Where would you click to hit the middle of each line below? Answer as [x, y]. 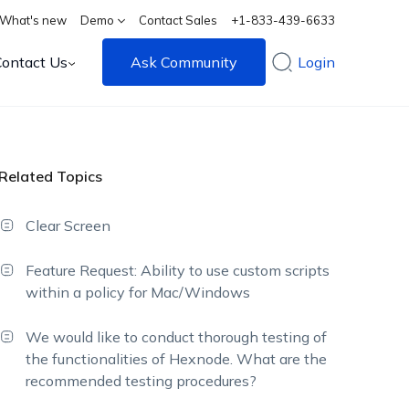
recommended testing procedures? [142, 381]
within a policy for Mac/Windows [138, 292]
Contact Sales [178, 20]
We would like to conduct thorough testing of [177, 337]
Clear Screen [68, 225]
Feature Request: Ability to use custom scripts [178, 270]
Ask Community [184, 62]
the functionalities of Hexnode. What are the [177, 359]
